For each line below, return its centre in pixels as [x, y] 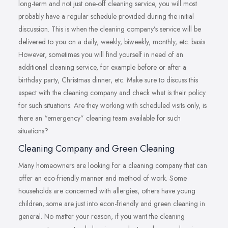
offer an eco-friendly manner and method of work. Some [103, 178]
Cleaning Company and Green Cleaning [96, 148]
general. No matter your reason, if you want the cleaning [102, 216]
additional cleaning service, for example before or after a [102, 67]
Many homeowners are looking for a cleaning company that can [113, 165]
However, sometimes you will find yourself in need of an [101, 54]
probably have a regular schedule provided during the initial [106, 16]
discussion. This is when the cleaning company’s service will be [110, 29]
